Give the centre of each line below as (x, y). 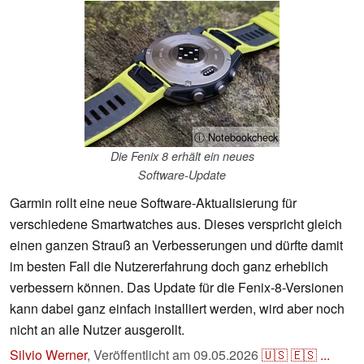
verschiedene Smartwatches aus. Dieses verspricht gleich (176, 224)
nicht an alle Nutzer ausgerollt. (97, 330)
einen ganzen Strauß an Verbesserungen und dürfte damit (176, 245)
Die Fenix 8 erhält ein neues (182, 156)
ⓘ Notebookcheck (236, 137)
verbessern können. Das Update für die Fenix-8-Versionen (177, 288)
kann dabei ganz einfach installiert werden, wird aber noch (177, 309)
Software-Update (182, 175)
